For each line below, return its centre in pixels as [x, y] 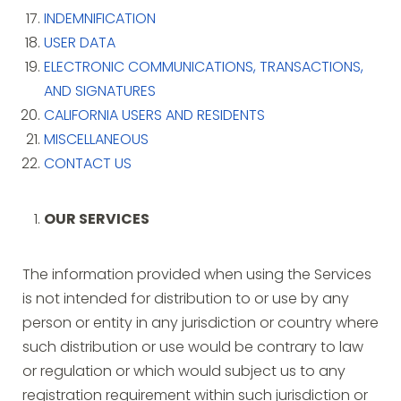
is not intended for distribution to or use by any [186, 300]
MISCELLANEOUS [96, 141]
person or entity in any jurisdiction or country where [200, 324]
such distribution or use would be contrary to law [193, 348]
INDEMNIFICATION [100, 20]
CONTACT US [88, 165]
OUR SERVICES [97, 220]
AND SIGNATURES [100, 92]
